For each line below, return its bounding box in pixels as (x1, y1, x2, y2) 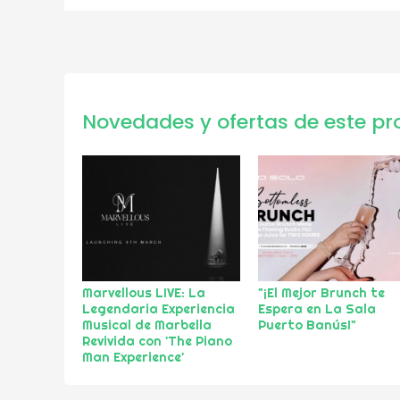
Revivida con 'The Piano (82, 333, 232, 350)
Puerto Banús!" (258, 317, 357, 334)
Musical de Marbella (82, 317, 212, 334)
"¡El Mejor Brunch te (258, 285, 386, 302)
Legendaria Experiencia (82, 301, 235, 318)
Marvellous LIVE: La (82, 285, 205, 302)
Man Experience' (82, 349, 184, 366)
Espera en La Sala (258, 301, 377, 318)
